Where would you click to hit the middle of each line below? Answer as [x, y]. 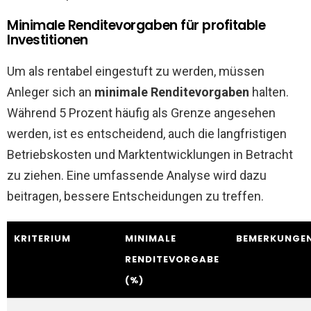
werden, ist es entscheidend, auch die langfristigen [147, 134]
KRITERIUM [42, 238]
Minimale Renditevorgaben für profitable [136, 25]
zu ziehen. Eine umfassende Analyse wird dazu [137, 175]
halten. [269, 92]
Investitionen [48, 40]
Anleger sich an [51, 92]
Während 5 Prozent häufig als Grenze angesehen [141, 113]
